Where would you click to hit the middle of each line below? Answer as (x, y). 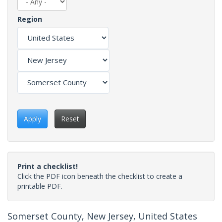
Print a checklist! (48, 166)
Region (30, 19)
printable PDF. (40, 186)
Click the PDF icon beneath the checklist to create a (100, 176)
